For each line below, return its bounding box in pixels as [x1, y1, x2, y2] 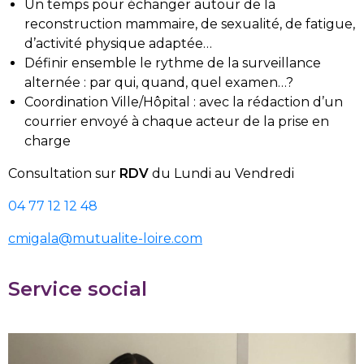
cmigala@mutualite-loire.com [8, 230, 202, 246]
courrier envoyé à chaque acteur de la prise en [24, 113, 329, 129]
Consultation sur [8, 165, 119, 181]
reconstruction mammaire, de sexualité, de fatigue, [24, 15, 355, 32]
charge [24, 132, 71, 149]
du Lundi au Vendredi [152, 165, 294, 181]
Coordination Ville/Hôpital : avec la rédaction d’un [24, 93, 343, 110]
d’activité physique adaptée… [24, 35, 212, 51]
